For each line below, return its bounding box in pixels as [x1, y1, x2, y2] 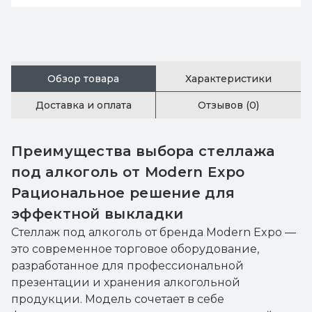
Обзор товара [47, 72, 119, 85]
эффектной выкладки [11, 205, 184, 222]
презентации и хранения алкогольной [11, 276, 240, 289]
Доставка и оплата [35, 99, 132, 111]
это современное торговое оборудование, [11, 242, 259, 256]
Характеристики [185, 72, 272, 85]
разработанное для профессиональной [11, 259, 244, 272]
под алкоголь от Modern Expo [11, 164, 245, 180]
